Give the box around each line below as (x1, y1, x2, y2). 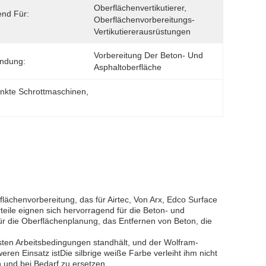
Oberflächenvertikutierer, (94, 3, 186, 12)
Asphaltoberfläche (94, 62, 161, 72)
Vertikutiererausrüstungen (94, 27, 191, 36)
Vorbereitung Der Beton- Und (94, 50, 203, 60)
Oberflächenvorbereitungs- (94, 15, 195, 24)
